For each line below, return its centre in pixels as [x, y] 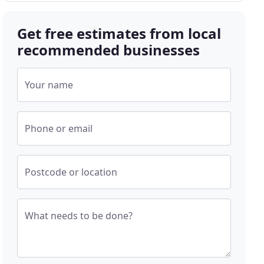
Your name [49, 85]
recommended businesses [109, 50]
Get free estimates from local [119, 33]
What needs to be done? [79, 216]
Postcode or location [71, 172]
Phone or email [59, 128]
